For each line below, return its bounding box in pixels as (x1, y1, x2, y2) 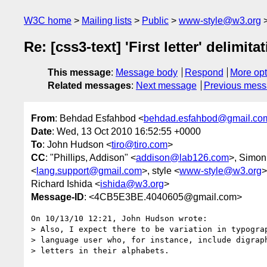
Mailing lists (82, 15, 132, 26)
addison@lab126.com (136, 152, 229, 163)
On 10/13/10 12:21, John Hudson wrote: (31, 213, 207, 223)
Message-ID (31, 191, 84, 202)
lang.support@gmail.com (36, 165, 142, 176)
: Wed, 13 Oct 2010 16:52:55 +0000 (52, 126, 201, 136)
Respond (184, 67, 223, 78)
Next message (136, 80, 197, 91)
